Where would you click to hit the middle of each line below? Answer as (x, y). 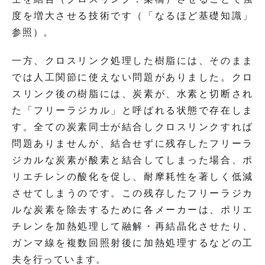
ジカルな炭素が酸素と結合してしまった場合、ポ (132, 160)
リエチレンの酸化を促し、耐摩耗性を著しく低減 (132, 176)
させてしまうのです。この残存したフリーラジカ (132, 193)
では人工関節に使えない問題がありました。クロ (132, 77)
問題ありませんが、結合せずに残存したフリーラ (132, 143)
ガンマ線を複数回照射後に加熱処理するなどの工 (132, 243)
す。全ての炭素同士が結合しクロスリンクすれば (132, 127)
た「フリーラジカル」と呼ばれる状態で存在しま (132, 110)
